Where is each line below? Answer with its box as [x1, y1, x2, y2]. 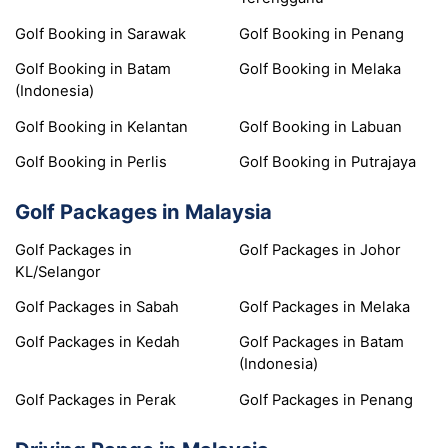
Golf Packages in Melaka [239, 297, 410, 316]
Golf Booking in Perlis [15, 153, 167, 172]
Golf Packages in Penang [239, 390, 413, 409]
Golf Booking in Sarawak [15, 24, 186, 43]
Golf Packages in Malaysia [15, 199, 272, 225]
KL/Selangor [15, 262, 101, 281]
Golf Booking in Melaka [239, 60, 401, 79]
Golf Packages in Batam [239, 333, 404, 352]
